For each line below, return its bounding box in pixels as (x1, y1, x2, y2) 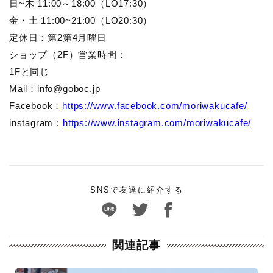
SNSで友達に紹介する (90, 185, 183, 194)
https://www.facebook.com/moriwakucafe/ (62, 100, 247, 111)
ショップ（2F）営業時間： (9, 49, 127, 60)
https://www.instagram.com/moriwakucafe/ (63, 117, 252, 128)
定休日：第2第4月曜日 (9, 32, 107, 43)
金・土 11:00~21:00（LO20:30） (9, 15, 153, 26)
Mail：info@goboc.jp (9, 83, 101, 94)
